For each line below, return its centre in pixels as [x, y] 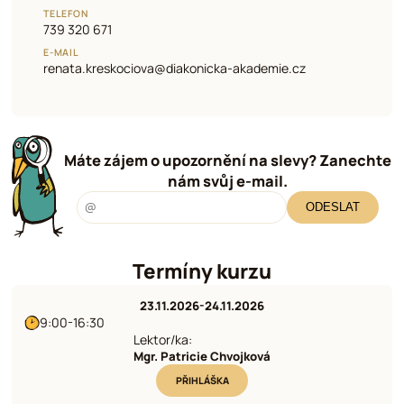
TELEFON [66, 14]
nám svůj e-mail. [227, 180]
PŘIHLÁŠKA [202, 380]
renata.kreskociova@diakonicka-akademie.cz [175, 68]
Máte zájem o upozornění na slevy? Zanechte [227, 160]
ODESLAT [332, 207]
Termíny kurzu [202, 271]
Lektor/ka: [163, 340]
